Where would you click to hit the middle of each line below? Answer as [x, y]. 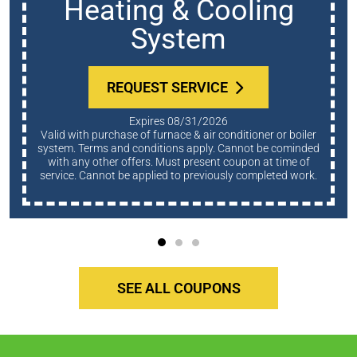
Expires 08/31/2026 [178, 122]
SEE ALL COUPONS [178, 288]
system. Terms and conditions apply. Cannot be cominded [178, 149]
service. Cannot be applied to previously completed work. [178, 176]
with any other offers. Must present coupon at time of [178, 162]
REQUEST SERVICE [167, 88]
